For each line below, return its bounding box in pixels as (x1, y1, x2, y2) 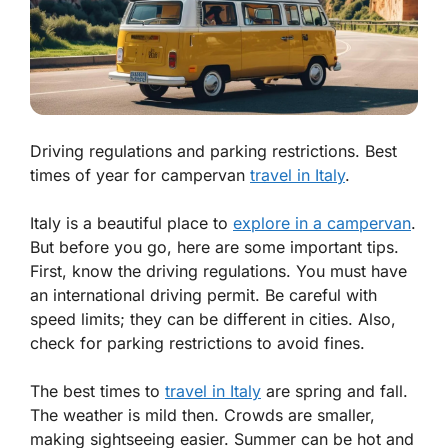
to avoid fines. (252, 332, 365, 353)
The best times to (30, 380, 165, 401)
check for (30, 332, 107, 353)
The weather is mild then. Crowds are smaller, (30, 404, 375, 425)
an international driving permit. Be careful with (30, 284, 377, 305)
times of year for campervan (30, 164, 250, 185)
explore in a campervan (233, 212, 411, 233)
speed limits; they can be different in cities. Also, (30, 308, 396, 329)
